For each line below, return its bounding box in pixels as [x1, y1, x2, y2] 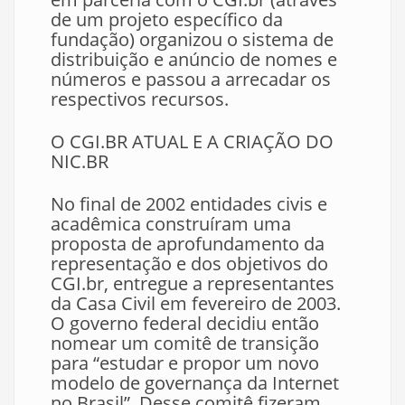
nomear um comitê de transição [51, 331, 319, 355]
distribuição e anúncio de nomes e [51, 47, 337, 71]
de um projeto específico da [51, 7, 283, 32]
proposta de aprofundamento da [51, 231, 325, 256]
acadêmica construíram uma [51, 212, 291, 236]
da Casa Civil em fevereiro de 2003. [51, 291, 341, 316]
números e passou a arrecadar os [51, 67, 331, 91]
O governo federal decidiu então [51, 311, 319, 335]
